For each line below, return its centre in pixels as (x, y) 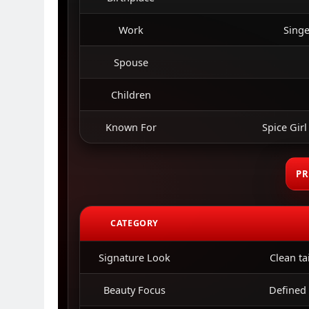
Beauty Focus (135, 290)
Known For (131, 127)
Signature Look (135, 257)
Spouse (131, 62)
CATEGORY (134, 223)
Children (131, 94)
